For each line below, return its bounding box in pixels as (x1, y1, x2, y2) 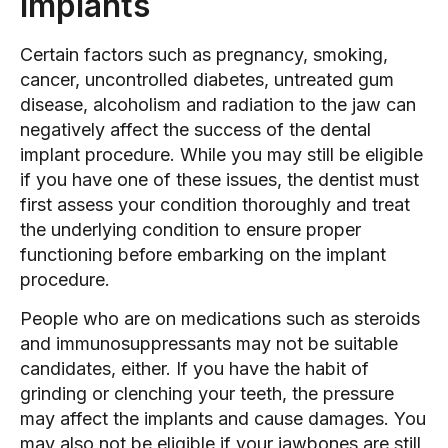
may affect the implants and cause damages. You (20, 407, 426, 429)
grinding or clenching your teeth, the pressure (20, 382, 394, 404)
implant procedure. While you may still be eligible (20, 143, 423, 165)
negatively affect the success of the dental (20, 118, 371, 140)
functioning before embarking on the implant (20, 243, 386, 265)
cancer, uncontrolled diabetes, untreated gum (20, 68, 394, 90)
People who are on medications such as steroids (20, 307, 420, 329)
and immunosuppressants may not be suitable (20, 332, 398, 354)
